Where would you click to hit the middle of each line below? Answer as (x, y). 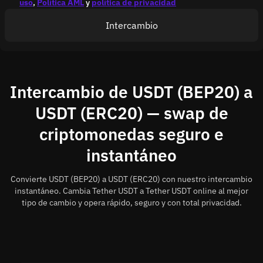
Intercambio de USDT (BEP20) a (131, 92)
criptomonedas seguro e (131, 134)
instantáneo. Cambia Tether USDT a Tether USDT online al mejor (131, 191)
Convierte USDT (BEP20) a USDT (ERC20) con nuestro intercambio (131, 179)
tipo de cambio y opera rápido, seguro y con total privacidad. (131, 203)
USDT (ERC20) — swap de (131, 113)
